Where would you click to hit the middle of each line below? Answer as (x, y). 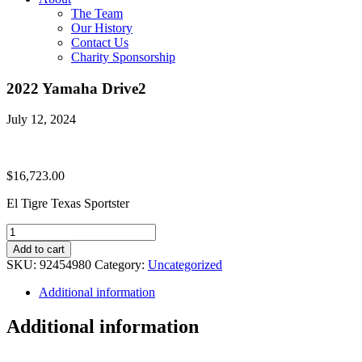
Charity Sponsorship (123, 57)
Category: (121, 265)
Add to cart (39, 250)
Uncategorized (185, 265)
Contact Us (100, 42)
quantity (26, 274)
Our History (102, 28)
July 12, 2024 (41, 120)
